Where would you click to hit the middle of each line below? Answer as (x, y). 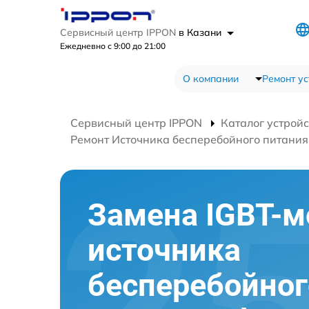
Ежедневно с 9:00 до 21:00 (113, 46)
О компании (210, 79)
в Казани (201, 33)
